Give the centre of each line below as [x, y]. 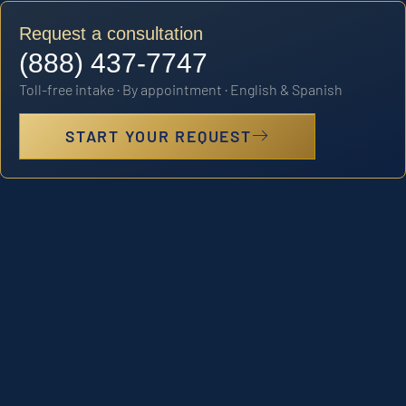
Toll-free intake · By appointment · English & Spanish [181, 90]
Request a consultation [111, 34]
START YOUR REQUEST [159, 135]
